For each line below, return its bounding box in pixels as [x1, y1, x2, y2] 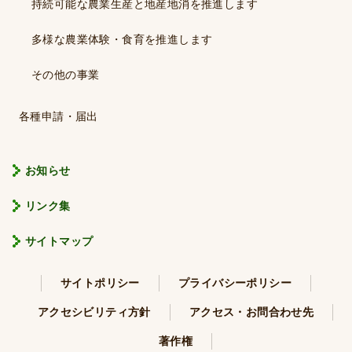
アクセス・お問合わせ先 [189, 306, 314, 318]
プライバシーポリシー [178, 277, 291, 289]
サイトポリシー [60, 277, 140, 289]
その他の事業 [31, 68, 100, 81]
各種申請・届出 [19, 109, 98, 123]
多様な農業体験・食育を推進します [31, 32, 213, 46]
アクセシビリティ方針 [37, 306, 151, 318]
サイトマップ [25, 235, 93, 247]
